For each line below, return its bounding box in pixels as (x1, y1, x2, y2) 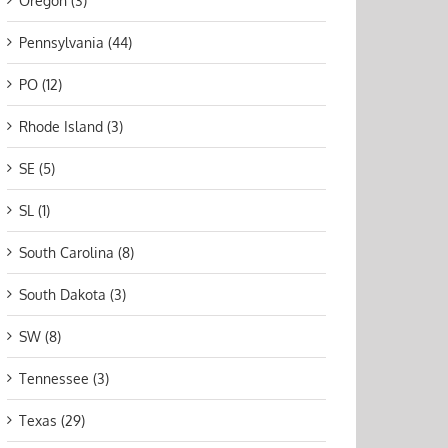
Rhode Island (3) (19, 118, 123, 136)
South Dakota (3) (19, 286, 126, 304)
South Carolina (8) (19, 244, 134, 262)
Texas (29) (19, 412, 85, 430)
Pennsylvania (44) (19, 34, 132, 52)
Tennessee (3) (19, 370, 109, 388)
